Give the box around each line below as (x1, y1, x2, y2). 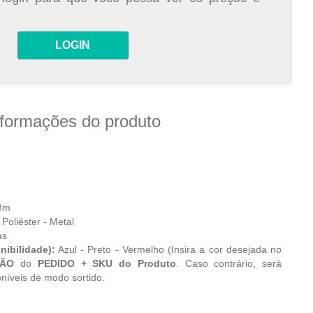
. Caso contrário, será (175, 258, 282, 269)
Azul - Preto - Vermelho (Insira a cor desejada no (54, 244, 282, 255)
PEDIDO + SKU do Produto (37, 258, 176, 269)
